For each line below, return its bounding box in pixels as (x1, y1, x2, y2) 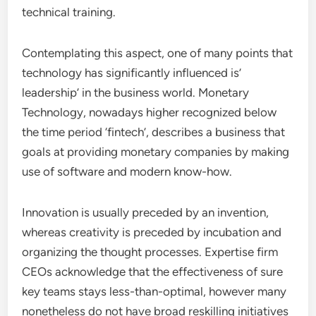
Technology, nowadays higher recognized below (22, 105, 277, 119)
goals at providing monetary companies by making (22, 145, 290, 159)
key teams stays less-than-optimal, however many (22, 284, 287, 298)
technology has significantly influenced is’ (22, 66, 242, 80)
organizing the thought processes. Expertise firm (22, 245, 279, 259)
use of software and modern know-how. (22, 164, 233, 178)
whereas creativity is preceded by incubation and (22, 225, 282, 239)
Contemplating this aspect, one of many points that (22, 46, 293, 60)
